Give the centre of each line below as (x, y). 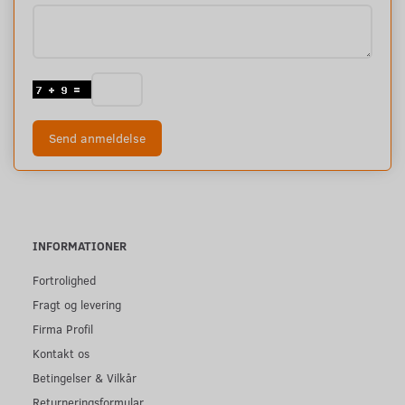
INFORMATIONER (80, 245)
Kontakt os (61, 353)
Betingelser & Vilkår (85, 377)
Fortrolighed (64, 279)
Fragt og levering (77, 304)
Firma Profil (63, 328)
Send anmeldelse (97, 137)
